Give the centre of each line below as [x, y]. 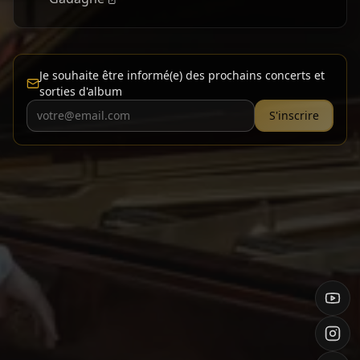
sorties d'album [80, 91]
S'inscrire [294, 115]
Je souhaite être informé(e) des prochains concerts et [182, 75]
